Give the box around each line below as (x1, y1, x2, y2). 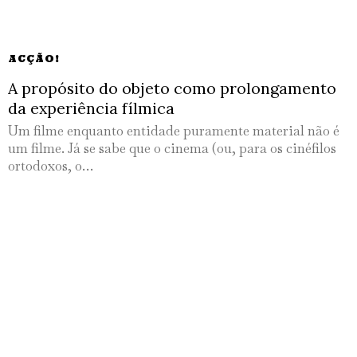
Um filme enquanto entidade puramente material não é (8, 122, 339, 140)
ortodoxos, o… (8, 157, 93, 175)
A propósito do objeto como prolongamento (8, 78, 336, 99)
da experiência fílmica (8, 98, 175, 119)
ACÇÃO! (8, 53, 60, 65)
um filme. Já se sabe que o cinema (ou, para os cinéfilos (8, 139, 336, 158)
